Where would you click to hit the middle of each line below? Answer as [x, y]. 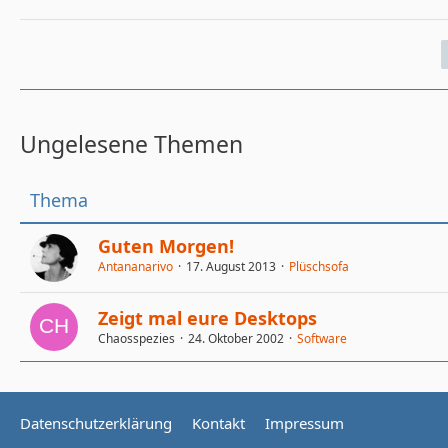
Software [322, 338]
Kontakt [218, 423]
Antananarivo [135, 267]
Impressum [304, 423]
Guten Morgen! [166, 246]
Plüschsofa [319, 267]
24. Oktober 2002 [236, 338]
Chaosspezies [136, 338]
